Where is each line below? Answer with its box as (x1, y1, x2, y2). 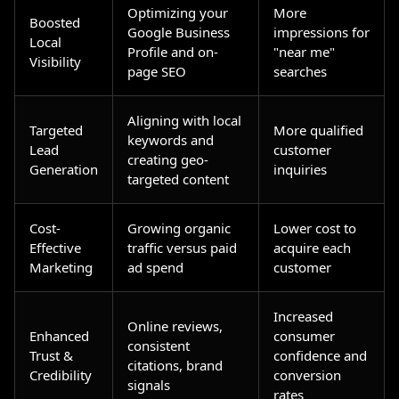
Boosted (29, 13, 80, 31)
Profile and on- (127, 43, 218, 61)
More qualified (273, 121, 363, 139)
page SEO (127, 62, 186, 80)
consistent (127, 337, 190, 354)
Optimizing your (127, 4, 228, 21)
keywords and (127, 131, 214, 149)
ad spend (127, 258, 183, 276)
